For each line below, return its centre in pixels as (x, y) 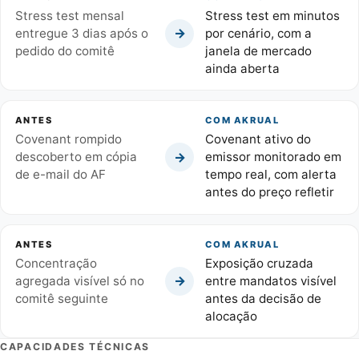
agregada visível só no (79, 280)
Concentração (56, 263)
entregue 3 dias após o (81, 33)
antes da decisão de (263, 298)
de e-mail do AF (60, 175)
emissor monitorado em (273, 157)
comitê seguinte (61, 298)
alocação (231, 316)
